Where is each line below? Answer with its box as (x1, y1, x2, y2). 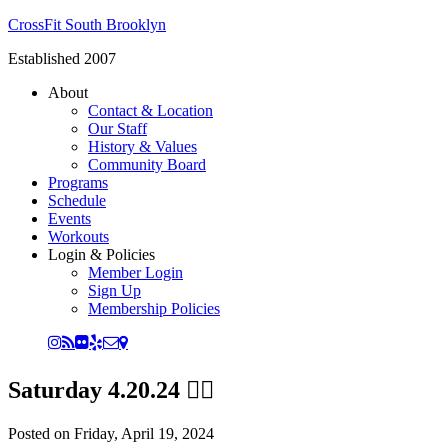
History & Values (88, 138, 197, 155)
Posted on (8, 424, 74, 442)
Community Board (88, 156, 206, 173)
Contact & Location (88, 102, 213, 119)
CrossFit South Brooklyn (8, 16, 166, 33)
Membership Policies (88, 300, 220, 317)
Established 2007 (8, 50, 116, 67)
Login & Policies (48, 246, 155, 263)
